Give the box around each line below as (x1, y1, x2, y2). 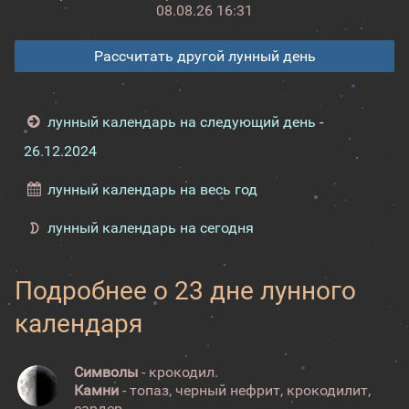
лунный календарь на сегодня (47, 219, 255, 236)
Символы (74, 363, 138, 381)
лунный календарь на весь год (47, 181, 258, 198)
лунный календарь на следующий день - (47, 113, 324, 131)
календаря (15, 309, 142, 339)
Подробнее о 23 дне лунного (15, 276, 356, 306)
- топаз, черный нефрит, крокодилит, (119, 382, 371, 399)
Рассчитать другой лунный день (93, 47, 316, 65)
